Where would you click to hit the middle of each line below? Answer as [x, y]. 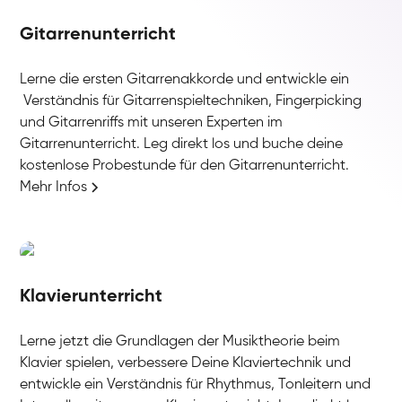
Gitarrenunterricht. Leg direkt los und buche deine [182, 144]
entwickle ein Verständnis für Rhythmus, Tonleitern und [196, 385]
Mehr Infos [54, 187]
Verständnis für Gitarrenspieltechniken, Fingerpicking [191, 101]
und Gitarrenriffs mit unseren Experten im [152, 122]
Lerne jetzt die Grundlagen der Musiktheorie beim [180, 341]
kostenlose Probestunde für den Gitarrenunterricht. [185, 166]
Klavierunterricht [92, 297]
